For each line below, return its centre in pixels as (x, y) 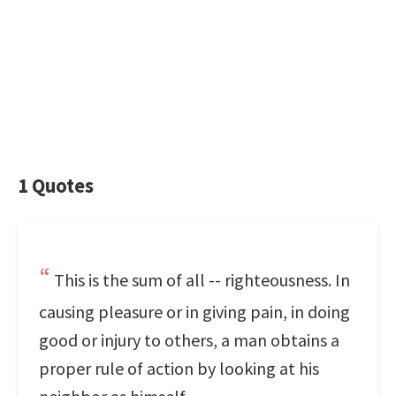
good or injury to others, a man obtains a (189, 340)
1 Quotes (56, 186)
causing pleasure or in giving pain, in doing (194, 312)
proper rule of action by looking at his (179, 368)
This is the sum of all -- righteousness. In (202, 280)
